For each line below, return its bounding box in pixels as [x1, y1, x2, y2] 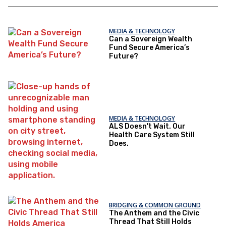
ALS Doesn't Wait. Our [109, 122, 186, 131]
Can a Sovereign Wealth [109, 35, 193, 44]
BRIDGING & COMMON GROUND [109, 201, 201, 210]
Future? [109, 52, 139, 61]
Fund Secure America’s [109, 43, 190, 52]
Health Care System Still [109, 130, 195, 139]
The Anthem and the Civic [109, 209, 200, 218]
